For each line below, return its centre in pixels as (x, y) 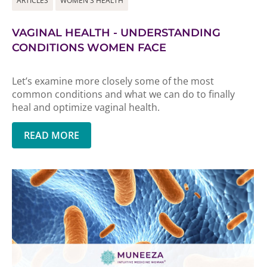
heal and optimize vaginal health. (86, 107)
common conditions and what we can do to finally (123, 94)
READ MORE (52, 135)
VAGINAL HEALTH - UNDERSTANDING (116, 33)
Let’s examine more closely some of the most (113, 81)
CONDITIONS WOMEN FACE (89, 48)
